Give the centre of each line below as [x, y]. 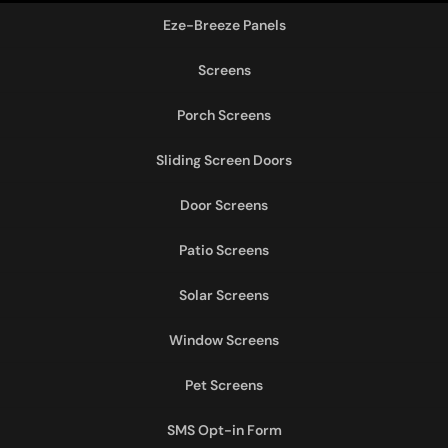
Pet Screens [224, 384]
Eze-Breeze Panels [224, 24]
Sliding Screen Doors [224, 159]
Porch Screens [224, 114]
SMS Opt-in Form [224, 429]
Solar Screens [224, 294]
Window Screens [224, 339]
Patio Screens [224, 249]
